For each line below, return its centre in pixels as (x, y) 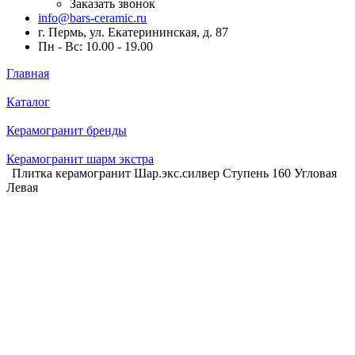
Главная (28, 73)
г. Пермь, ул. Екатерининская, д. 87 (133, 32)
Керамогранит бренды (67, 130)
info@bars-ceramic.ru (92, 18)
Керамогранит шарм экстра (80, 159)
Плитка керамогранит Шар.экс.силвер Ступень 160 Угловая (174, 173)
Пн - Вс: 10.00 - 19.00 (95, 46)
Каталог (28, 102)
